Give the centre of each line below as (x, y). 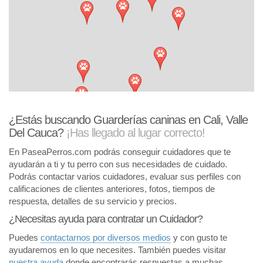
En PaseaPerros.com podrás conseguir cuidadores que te (120, 152)
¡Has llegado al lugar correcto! (136, 133)
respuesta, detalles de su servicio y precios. (93, 201)
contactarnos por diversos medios (106, 237)
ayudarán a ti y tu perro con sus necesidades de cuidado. (118, 164)
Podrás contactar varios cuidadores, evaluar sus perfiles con (125, 176)
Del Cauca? (38, 133)
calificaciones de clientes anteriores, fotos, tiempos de (112, 189)
